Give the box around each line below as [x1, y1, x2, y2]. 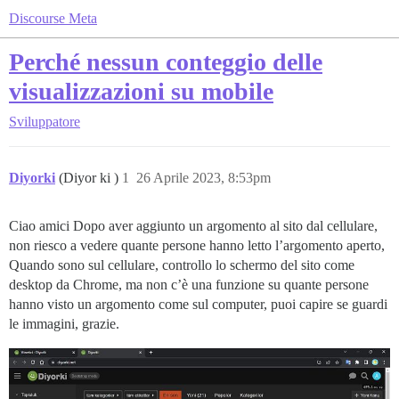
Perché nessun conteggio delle [9, 48, 322, 76]
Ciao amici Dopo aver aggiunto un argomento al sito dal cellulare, [9, 218, 378, 233]
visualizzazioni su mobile [9, 77, 273, 105]
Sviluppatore [9, 114, 80, 129]
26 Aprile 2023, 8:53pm [136, 170, 271, 185]
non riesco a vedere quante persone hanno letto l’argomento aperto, [9, 238, 385, 253]
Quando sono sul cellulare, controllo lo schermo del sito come [9, 257, 354, 273]
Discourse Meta [9, 11, 97, 26]
